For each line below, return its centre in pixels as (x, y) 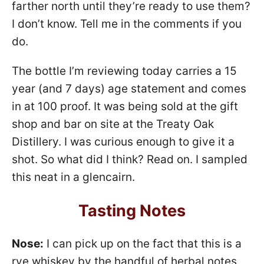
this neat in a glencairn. (73, 177)
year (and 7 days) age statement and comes (129, 88)
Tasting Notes (132, 210)
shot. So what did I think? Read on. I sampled (130, 159)
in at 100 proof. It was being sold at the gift (125, 106)
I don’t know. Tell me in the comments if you (127, 24)
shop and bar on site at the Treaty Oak (113, 124)
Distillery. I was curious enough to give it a (123, 141)
